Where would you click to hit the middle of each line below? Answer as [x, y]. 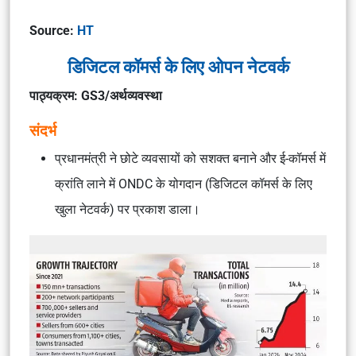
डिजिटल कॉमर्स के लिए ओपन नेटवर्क [178, 67]
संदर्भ [43, 131]
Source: [53, 31]
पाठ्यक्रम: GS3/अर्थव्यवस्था [96, 96]
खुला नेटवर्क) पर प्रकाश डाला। [128, 209]
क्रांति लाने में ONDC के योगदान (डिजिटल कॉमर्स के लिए [184, 184]
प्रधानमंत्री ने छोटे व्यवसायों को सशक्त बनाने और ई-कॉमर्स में [190, 159]
